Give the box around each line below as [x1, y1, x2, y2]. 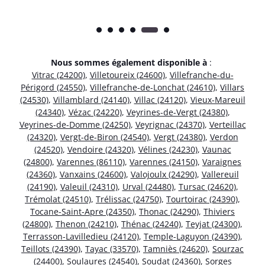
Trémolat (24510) [25, 193, 91, 205]
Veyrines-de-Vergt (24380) [126, 106, 228, 118]
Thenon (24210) [56, 218, 117, 230]
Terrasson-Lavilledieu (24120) [22, 230, 139, 242]
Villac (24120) [134, 93, 186, 105]
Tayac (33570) [85, 243, 138, 254]
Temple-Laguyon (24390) [143, 230, 240, 242]
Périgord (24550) [21, 81, 85, 93]
